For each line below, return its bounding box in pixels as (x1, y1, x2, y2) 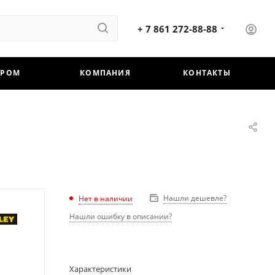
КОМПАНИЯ (80, 68, 131, 78)
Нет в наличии (79, 193, 133, 204)
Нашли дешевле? (163, 193, 227, 203)
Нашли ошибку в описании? (69, 211, 172, 222)
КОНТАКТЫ (183, 68, 231, 78)
